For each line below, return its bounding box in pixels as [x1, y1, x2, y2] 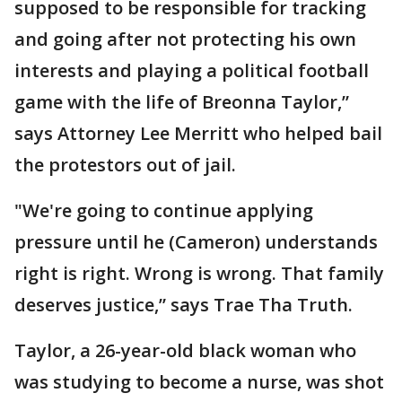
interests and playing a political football [14, 57, 369, 83]
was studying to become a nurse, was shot [14, 369, 384, 394]
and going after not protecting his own [14, 26, 356, 51]
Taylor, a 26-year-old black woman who [14, 337, 356, 363]
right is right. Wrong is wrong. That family [14, 260, 384, 285]
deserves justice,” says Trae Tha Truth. [14, 292, 353, 317]
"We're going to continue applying [14, 197, 313, 223]
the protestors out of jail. [14, 152, 236, 177]
